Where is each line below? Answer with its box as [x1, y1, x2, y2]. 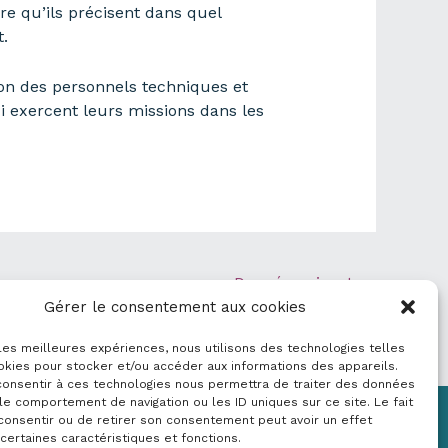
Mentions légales [246, 417, 376, 437]
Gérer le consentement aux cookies [43, 298, 306, 316]
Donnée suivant [234, 273, 358, 293]
